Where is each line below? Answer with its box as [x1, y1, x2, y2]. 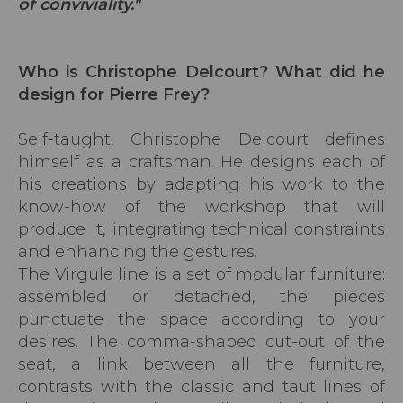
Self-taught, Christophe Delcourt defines [18, 130, 385, 150]
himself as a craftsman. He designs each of [18, 152, 385, 173]
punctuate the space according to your [18, 309, 385, 330]
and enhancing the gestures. [18, 242, 262, 263]
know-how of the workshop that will [18, 197, 385, 218]
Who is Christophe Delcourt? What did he [18, 62, 385, 83]
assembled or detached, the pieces [18, 287, 385, 308]
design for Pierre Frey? [18, 85, 214, 105]
